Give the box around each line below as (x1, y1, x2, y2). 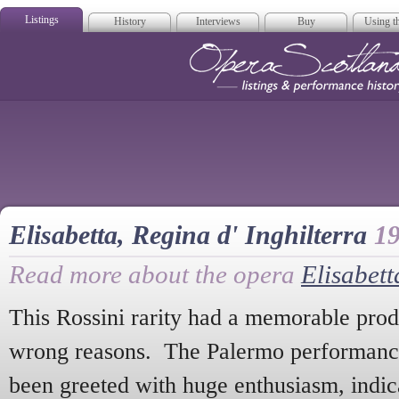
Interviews (195, 15, 240, 28)
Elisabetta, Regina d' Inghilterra (9, 220, 374, 250)
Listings (24, 13, 59, 26)
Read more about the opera (9, 260, 301, 289)
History (113, 15, 146, 28)
